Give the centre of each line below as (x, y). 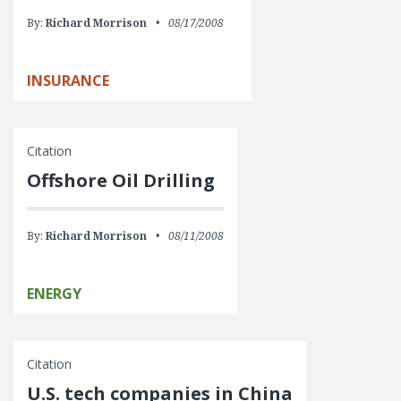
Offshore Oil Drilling (121, 180)
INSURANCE (68, 81)
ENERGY (54, 294)
